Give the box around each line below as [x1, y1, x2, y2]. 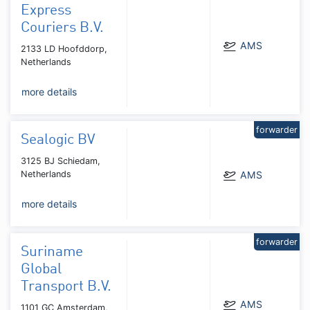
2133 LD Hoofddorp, [21, 43, 107, 54]
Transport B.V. [21, 279, 111, 294]
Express [21, 3, 71, 18]
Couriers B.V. [21, 20, 104, 35]
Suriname [21, 244, 83, 259]
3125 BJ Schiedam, [21, 155, 100, 166]
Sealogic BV [21, 132, 95, 147]
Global [21, 262, 62, 277]
